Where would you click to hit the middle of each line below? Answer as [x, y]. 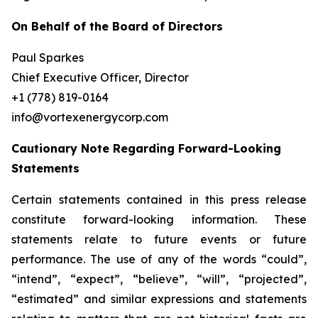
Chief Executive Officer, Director [100, 77]
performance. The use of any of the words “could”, [159, 259]
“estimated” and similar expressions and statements [159, 299]
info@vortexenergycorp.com [90, 117]
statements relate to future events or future [159, 239]
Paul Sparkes [48, 57]
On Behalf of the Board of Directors [117, 26]
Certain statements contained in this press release [159, 199]
